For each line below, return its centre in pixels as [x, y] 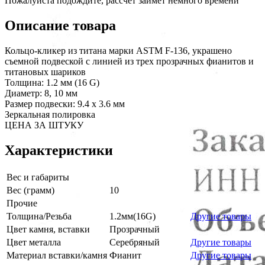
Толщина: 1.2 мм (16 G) [52, 82]
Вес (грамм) [30, 190]
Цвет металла [34, 242]
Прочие [22, 203]
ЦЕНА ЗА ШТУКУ [44, 125]
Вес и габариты [38, 177]
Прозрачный [135, 229]
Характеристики [59, 150]
